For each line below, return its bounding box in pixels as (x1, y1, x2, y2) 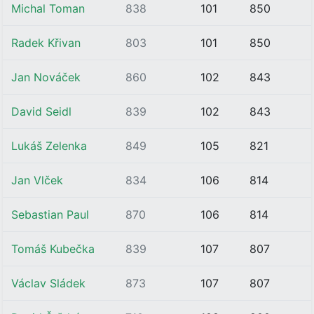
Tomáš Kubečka (11, 242, 95, 256)
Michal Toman (11, 1, 85, 15)
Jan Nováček (11, 70, 81, 84)
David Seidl (11, 104, 71, 118)
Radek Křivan (11, 36, 81, 50)
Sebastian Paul (11, 207, 89, 221)
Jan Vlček (11, 173, 63, 187)
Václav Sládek (11, 276, 86, 290)
